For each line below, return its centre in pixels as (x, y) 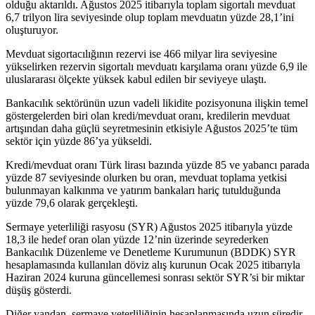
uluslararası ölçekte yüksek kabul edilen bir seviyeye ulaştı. (136, 79)
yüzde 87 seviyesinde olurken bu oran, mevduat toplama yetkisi (146, 178)
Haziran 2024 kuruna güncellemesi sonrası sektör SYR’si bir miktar (155, 278)
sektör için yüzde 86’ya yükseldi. (79, 141)
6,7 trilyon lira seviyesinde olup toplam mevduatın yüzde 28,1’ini (150, 18)
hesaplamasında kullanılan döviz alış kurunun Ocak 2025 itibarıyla (153, 265)
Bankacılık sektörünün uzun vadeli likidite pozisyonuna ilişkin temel (157, 103)
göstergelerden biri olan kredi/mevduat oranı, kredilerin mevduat (148, 116)
